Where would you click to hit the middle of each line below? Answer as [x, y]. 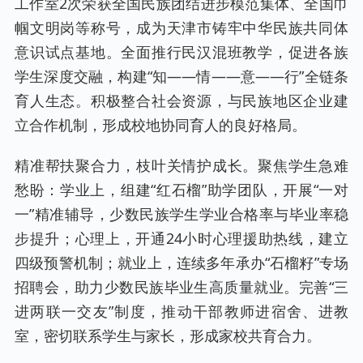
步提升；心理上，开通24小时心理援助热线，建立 [181, 238]
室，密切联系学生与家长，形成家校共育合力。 [168, 335]
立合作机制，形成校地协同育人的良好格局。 [160, 124]
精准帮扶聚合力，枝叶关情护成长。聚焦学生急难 [181, 165]
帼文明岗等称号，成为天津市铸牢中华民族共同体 [181, 27]
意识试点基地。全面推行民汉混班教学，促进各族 [181, 51]
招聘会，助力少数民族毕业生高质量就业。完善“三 [181, 286]
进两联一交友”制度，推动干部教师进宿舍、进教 [181, 311]
